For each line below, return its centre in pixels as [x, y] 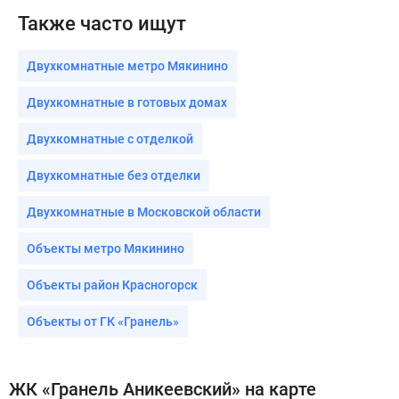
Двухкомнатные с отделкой [110, 138]
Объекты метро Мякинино [106, 248]
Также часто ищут [102, 23]
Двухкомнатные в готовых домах [127, 102]
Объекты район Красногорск [112, 285]
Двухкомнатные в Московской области [144, 212]
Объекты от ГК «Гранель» [103, 321]
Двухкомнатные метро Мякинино [127, 65]
